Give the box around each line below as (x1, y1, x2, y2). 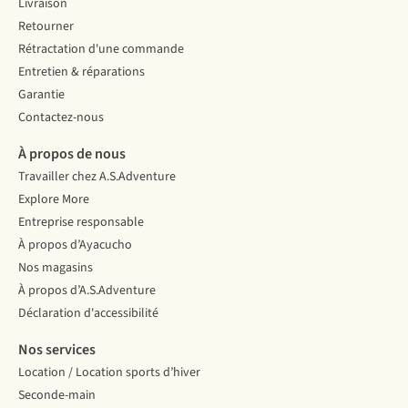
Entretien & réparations (18, 63, 145, 82)
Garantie (18, 86, 65, 105)
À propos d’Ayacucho (18, 236, 132, 255)
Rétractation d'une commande (18, 40, 184, 59)
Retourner (18, 17, 74, 36)
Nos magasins (18, 259, 93, 278)
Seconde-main (18, 386, 96, 405)
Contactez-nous (18, 108, 104, 127)
